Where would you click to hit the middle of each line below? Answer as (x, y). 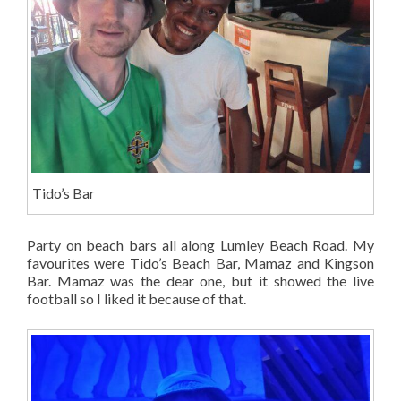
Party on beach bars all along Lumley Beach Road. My (200, 244)
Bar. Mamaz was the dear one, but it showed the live (200, 280)
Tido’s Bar (63, 193)
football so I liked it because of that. (137, 298)
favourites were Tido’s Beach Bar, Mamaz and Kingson (200, 262)
